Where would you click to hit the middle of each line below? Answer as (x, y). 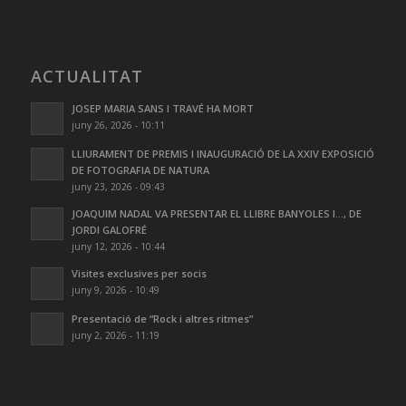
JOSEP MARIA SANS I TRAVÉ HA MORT (162, 108)
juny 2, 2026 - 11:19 (115, 335)
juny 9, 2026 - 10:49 (115, 290)
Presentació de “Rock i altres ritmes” (162, 318)
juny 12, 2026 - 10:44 (118, 246)
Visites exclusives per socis (139, 273)
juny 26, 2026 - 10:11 (118, 125)
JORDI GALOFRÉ (109, 229)
